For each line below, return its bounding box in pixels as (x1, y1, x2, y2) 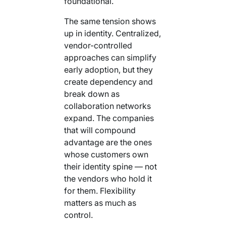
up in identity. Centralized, (64, 28, 161, 38)
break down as (64, 88, 120, 99)
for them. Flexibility (64, 185, 136, 196)
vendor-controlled (64, 40, 132, 50)
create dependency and (64, 76, 153, 87)
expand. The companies (64, 112, 154, 123)
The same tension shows (64, 16, 156, 26)
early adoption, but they (64, 64, 153, 75)
